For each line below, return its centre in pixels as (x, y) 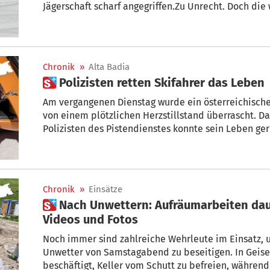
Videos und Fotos (90, 220)
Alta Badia (109, 67)
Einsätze (105, 190)
